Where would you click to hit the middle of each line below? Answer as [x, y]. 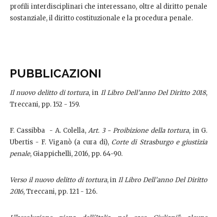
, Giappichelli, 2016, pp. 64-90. [76, 154]
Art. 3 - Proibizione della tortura [139, 130]
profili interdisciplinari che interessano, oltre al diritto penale [108, 6]
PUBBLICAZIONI [55, 73]
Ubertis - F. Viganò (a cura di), [61, 142]
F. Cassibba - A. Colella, [49, 130]
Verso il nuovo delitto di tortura [58, 180]
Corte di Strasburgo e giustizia [160, 142]
